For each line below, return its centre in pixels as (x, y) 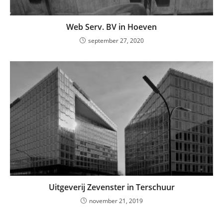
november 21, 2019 (116, 201)
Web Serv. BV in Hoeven (111, 27)
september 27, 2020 (116, 41)
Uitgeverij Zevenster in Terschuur (111, 187)
